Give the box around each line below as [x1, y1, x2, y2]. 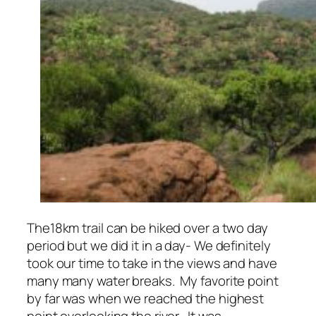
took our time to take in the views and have [27, 254, 277, 273]
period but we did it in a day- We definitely [27, 236, 271, 255]
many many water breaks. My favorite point [27, 272, 279, 291]
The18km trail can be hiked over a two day [27, 219, 268, 238]
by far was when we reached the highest [27, 289, 265, 308]
